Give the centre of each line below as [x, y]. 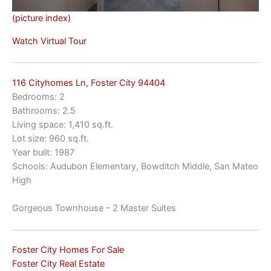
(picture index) [41, 18]
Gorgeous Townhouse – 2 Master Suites [94, 208]
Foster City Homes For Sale [68, 250]
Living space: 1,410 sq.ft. [63, 124]
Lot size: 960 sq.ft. [51, 138]
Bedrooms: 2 [38, 96]
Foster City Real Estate [58, 264]
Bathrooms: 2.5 [44, 110]
